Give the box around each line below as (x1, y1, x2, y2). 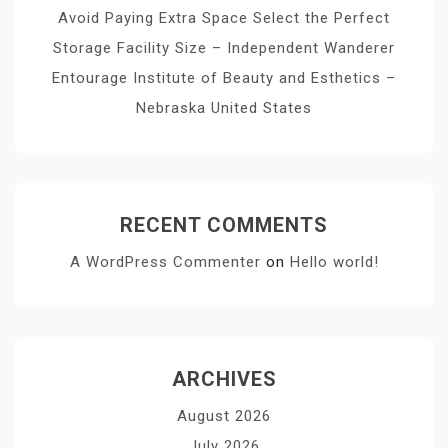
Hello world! (289, 252, 379, 271)
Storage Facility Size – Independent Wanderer (53, 38, 395, 57)
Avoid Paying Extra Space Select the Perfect (58, 8, 390, 27)
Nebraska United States (136, 98, 312, 117)
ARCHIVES (171, 366, 277, 391)
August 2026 (177, 406, 271, 425)
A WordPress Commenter (69, 252, 261, 271)
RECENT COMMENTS (120, 212, 328, 237)
